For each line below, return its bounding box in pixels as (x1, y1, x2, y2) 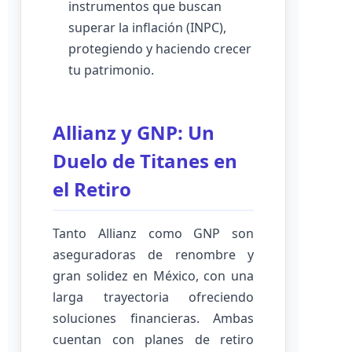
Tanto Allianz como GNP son (53, 225, 254, 242)
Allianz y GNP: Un (53, 119, 214, 145)
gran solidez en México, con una (53, 267, 254, 284)
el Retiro (53, 176, 131, 202)
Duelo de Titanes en (53, 148, 237, 174)
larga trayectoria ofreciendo (53, 288, 254, 306)
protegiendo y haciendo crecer (68, 40, 251, 57)
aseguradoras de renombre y (53, 246, 254, 263)
